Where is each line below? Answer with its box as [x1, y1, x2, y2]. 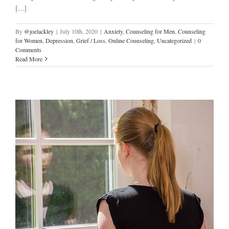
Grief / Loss [76, 36, 105, 44]
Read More [15, 54, 42, 63]
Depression [45, 36, 73, 44]
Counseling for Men [126, 27, 175, 35]
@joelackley [24, 27, 54, 35]
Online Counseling [108, 36, 154, 44]
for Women [15, 36, 42, 44]
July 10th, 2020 [60, 27, 98, 35]
